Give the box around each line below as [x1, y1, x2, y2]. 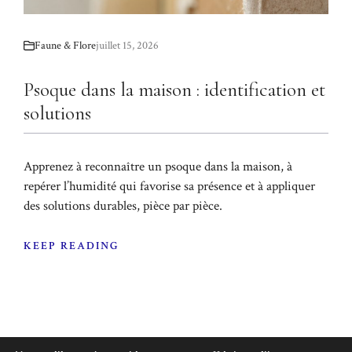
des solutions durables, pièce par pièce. [24, 196, 222, 214]
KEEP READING [24, 239, 120, 254]
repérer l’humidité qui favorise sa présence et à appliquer [24, 177, 315, 195]
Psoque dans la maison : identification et [24, 77, 325, 101]
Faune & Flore [35, 38, 96, 53]
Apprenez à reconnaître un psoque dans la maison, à [24, 157, 292, 175]
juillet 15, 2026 [96, 38, 159, 53]
